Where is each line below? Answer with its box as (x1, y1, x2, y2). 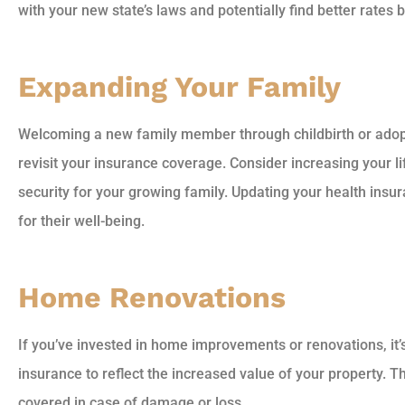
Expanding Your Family (18, 69, 341, 104)
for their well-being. (18, 212, 145, 230)
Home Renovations (18, 279, 286, 315)
